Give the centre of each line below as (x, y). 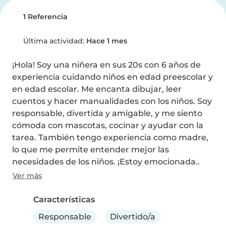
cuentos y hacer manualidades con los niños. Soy (112, 101)
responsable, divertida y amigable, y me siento (107, 113)
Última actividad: (53, 41)
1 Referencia (44, 17)
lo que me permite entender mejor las (91, 150)
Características (64, 200)
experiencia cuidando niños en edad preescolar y (112, 77)
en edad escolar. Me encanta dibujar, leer (97, 89)
